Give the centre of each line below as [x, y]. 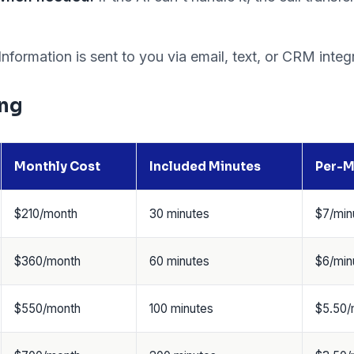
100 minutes [181, 309]
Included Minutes [205, 166]
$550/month [47, 309]
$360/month [47, 261]
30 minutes [179, 214]
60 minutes [179, 261]
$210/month [46, 214]
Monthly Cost [57, 166]
